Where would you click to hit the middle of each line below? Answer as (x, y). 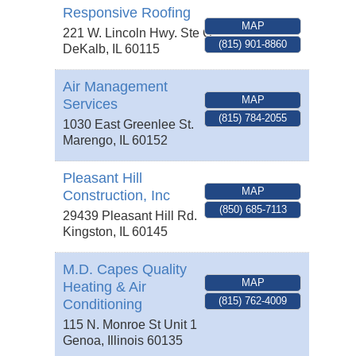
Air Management (115, 87)
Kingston (88, 232)
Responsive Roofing (127, 13)
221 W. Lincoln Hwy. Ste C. (139, 33)
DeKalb (84, 49)
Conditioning (103, 305)
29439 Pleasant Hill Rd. (130, 216)
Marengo (88, 141)
